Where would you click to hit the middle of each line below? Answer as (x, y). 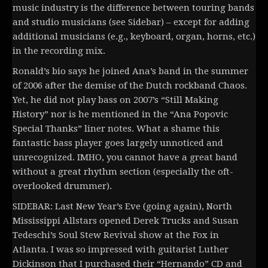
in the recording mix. (59, 51)
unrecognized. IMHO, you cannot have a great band (125, 158)
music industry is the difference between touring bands (133, 8)
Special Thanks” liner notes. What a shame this (116, 129)
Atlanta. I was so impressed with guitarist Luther (121, 250)
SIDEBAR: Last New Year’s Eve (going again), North (122, 207)
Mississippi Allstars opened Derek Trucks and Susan (126, 221)
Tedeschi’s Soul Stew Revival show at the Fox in (116, 235)
